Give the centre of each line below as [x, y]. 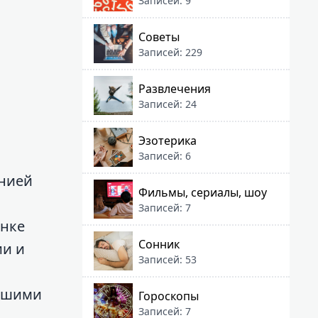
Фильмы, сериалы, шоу [203, 192]
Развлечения [175, 88]
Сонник [159, 244]
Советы [159, 37]
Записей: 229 [170, 52]
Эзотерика [168, 140]
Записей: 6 [165, 155]
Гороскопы [169, 296]
